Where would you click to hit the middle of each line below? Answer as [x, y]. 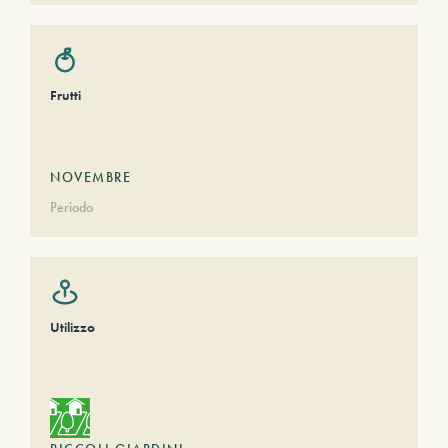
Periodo [71, 207]
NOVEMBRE [90, 177]
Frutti [65, 95]
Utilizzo [72, 327]
